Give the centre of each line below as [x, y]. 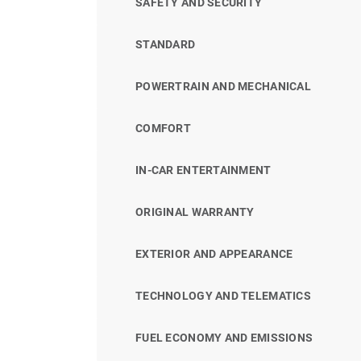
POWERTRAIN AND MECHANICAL [223, 86]
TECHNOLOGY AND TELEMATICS [223, 295]
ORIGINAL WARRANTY [195, 212]
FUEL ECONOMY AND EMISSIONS [224, 337]
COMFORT [163, 128]
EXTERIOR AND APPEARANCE [214, 253]
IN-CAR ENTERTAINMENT [203, 170]
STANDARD [166, 44]
